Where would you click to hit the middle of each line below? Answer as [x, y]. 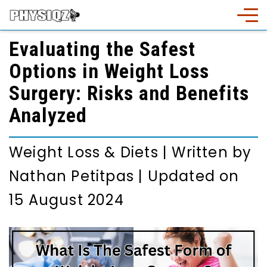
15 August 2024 [66, 200]
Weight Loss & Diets [84, 152]
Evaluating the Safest [102, 49]
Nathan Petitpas [72, 176]
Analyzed [48, 115]
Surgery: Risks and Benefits [129, 93]
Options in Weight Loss [109, 71]
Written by [212, 152]
